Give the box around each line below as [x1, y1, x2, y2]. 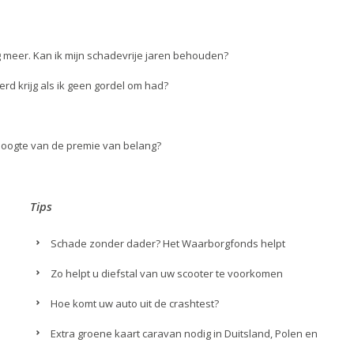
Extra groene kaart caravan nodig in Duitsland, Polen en [51, 326, 318, 341]
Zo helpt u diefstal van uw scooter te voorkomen [51, 266, 284, 281]
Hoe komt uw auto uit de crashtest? [51, 296, 220, 311]
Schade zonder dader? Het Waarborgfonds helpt [51, 236, 286, 250]
